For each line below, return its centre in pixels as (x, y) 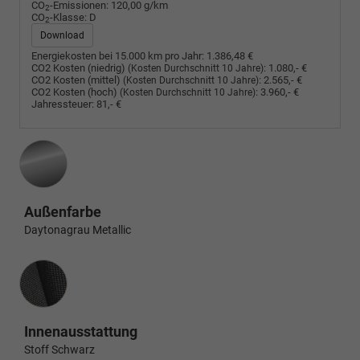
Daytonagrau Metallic (78, 231)
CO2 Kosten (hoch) (76, 92)
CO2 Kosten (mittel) (78, 80)
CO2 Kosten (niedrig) (80, 68)
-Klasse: (69, 17)
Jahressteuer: (63, 104)
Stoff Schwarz (59, 350)
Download (63, 35)
